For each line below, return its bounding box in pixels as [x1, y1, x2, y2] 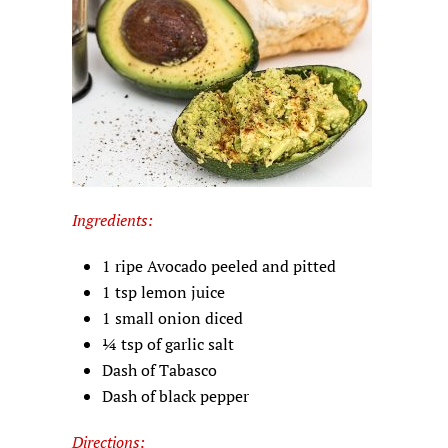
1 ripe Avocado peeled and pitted [102, 255, 336, 277]
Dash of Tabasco [102, 359, 217, 381]
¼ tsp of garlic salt [102, 333, 234, 355]
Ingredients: [72, 209, 153, 231]
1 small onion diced [102, 307, 243, 329]
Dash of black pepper [102, 385, 249, 407]
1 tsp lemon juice [102, 281, 225, 303]
